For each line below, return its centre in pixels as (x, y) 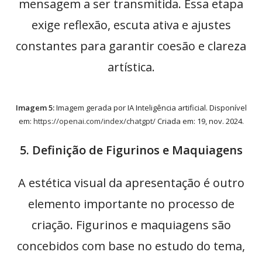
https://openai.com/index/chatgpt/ (94, 121)
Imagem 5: (35, 108)
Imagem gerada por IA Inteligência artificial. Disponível (150, 108)
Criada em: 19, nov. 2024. (199, 121)
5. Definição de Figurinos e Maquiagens (131, 150)
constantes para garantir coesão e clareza (131, 46)
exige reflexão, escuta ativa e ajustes (131, 25)
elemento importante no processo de (131, 204)
